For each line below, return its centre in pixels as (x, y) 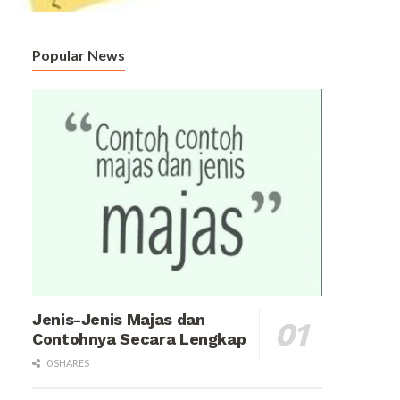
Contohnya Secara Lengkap (139, 339)
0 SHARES (67, 363)
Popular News (79, 55)
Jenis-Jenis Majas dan (119, 320)
